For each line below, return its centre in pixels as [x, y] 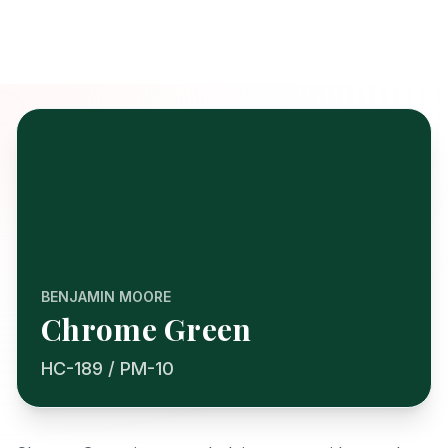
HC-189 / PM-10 [107, 368]
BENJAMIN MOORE [106, 296]
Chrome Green [146, 329]
